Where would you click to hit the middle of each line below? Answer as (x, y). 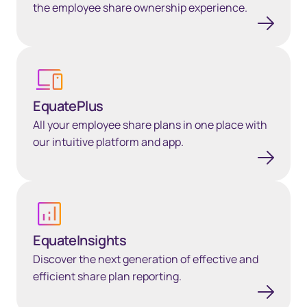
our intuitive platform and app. (108, 142)
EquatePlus (68, 106)
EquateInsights (80, 241)
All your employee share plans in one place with (150, 125)
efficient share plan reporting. (107, 277)
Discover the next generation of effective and (146, 259)
